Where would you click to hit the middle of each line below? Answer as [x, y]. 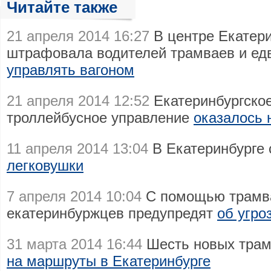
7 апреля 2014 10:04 [74, 196]
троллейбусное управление [100, 118]
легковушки [45, 165]
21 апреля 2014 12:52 [78, 101]
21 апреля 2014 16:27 [78, 36]
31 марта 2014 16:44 [74, 244]
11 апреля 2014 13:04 [77, 149]
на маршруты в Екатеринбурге [109, 261]
